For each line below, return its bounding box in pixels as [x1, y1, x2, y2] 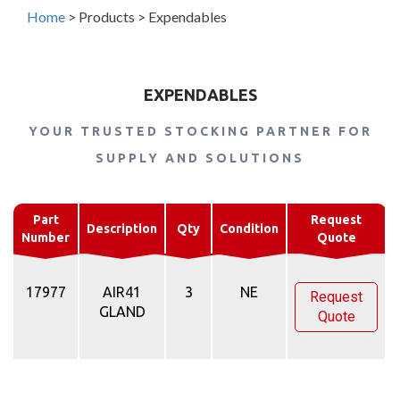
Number [21, 230, 70, 246]
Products [79, 8, 135, 26]
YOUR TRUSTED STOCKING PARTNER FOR [28, 124, 372, 139]
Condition [220, 221, 279, 237]
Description [87, 221, 157, 237]
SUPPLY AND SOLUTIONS [96, 151, 304, 166]
